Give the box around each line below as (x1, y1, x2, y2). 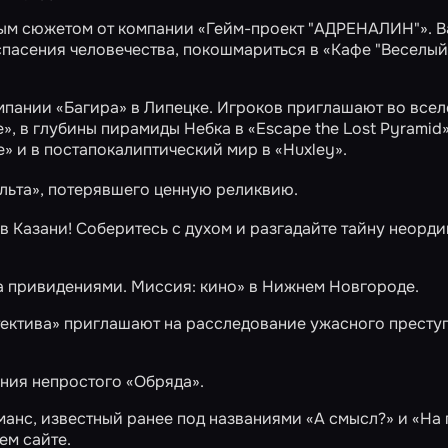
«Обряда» (126, 371, 200, 392)
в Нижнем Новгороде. (245, 276, 419, 297)
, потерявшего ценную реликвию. (39, 179, 298, 200)
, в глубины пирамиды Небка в (12, 118, 248, 139)
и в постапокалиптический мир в (13, 139, 275, 160)
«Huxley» (275, 139, 343, 160)
